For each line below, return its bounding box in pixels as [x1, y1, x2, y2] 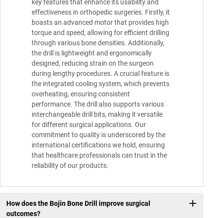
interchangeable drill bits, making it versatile [32, 110, 163, 118]
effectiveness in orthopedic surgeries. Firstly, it [32, 8, 170, 16]
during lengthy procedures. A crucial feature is [32, 69, 169, 77]
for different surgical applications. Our [32, 120, 146, 128]
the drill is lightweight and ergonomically [32, 49, 152, 57]
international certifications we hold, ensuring [32, 141, 165, 149]
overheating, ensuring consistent [32, 90, 130, 98]
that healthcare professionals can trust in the [32, 151, 167, 159]
